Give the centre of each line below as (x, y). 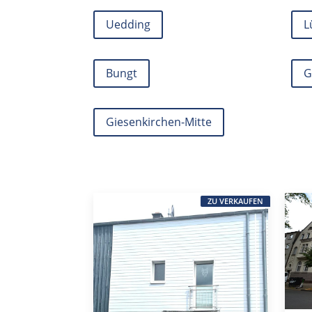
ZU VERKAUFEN (235, 201)
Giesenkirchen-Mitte (159, 122)
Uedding (128, 24)
